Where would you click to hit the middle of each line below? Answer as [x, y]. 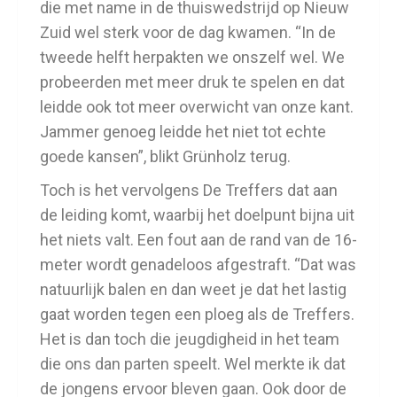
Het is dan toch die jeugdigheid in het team [190, 339]
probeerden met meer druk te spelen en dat [192, 82]
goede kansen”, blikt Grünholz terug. [165, 156]
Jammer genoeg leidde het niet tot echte [183, 132]
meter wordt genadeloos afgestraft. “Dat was [198, 265]
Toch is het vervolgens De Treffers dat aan [189, 190]
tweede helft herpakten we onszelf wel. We [192, 57]
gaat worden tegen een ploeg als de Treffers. [197, 314]
